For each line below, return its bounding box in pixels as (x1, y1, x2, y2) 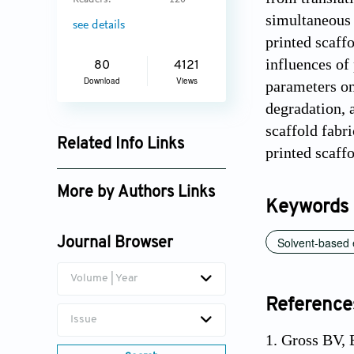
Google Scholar (65, 165, 151, 179)
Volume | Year (70, 273, 137, 285)
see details (73, 19, 125, 32)
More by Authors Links (57, 185, 215, 201)
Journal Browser (57, 235, 173, 252)
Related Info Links (57, 137, 184, 153)
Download (83, 75, 120, 87)
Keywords (265, 198, 348, 217)
